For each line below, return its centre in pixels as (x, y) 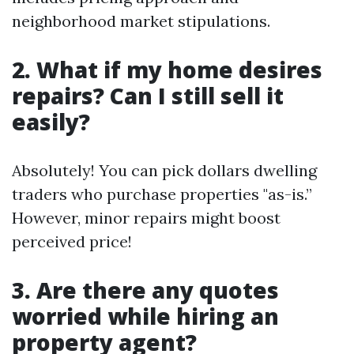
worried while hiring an (145, 316)
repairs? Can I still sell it (148, 96)
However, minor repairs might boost (146, 218)
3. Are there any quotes (145, 290)
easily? (51, 122)
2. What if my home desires (167, 70)
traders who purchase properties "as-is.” (162, 194)
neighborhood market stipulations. (141, 21)
